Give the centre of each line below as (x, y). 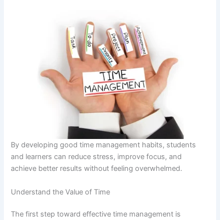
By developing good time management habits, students (104, 145)
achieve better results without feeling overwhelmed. (97, 169)
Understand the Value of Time (61, 192)
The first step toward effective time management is (96, 214)
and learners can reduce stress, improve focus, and (96, 157)
